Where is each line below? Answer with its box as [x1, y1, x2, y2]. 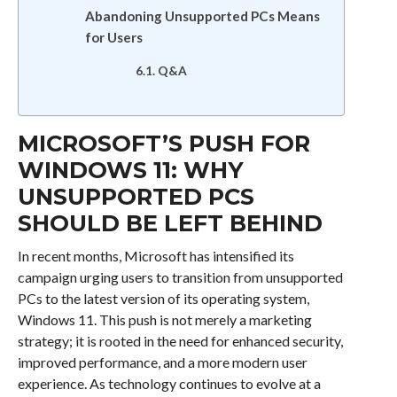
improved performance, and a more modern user [17, 354, 307, 370]
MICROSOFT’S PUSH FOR [17, 129, 310, 157]
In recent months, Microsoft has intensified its [17, 247, 294, 264]
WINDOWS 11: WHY [17, 156, 244, 183]
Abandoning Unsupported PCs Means [84, 8, 320, 24]
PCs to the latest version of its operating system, [17, 290, 309, 307]
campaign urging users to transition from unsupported [17, 269, 343, 285]
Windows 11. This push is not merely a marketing [17, 311, 312, 328]
